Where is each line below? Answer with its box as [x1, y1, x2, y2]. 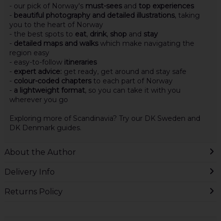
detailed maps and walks [13, 38, 100, 48]
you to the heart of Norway [9, 20, 103, 29]
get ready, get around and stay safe [61, 67, 186, 76]
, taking [174, 10, 200, 20]
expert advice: [13, 67, 62, 76]
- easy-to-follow [9, 57, 64, 67]
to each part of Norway [93, 76, 173, 85]
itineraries [64, 57, 97, 67]
